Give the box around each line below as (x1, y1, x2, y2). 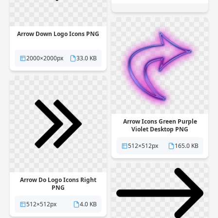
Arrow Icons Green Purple (123, 117, 197, 126)
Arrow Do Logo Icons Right (20, 176, 96, 184)
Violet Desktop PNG (131, 125, 188, 133)
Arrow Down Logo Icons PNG (17, 30, 99, 38)
